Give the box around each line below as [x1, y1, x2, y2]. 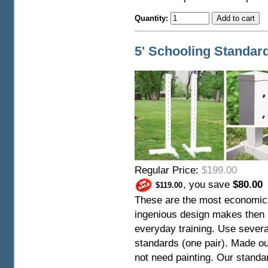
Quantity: [134, 14, 170, 23]
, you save [182, 179, 233, 191]
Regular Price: [134, 165, 202, 176]
